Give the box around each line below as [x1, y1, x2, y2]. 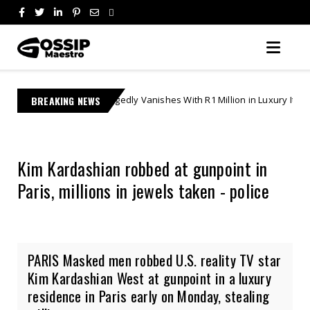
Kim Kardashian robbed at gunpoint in [17, 155, 268, 181]
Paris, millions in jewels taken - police [17, 177, 269, 203]
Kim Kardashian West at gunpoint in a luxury [28, 266, 271, 289]
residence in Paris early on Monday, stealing [28, 284, 270, 307]
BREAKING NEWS [31, 93, 101, 108]
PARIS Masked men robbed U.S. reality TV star [28, 248, 282, 271]
